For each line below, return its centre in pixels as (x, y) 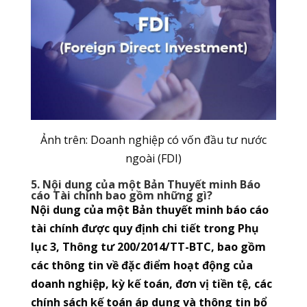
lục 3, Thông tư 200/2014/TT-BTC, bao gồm (148, 247)
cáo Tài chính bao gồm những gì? (121, 196)
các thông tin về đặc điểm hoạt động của (142, 266)
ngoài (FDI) (153, 159)
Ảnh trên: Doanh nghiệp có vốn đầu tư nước (153, 140)
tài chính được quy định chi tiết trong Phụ (145, 229)
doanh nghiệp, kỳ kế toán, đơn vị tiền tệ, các (151, 284)
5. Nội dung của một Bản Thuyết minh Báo (145, 185)
